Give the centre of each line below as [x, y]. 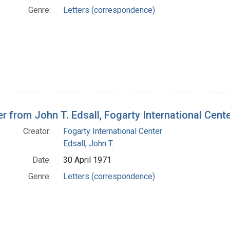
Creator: [37, 131]
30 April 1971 [87, 160]
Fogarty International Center [113, 131]
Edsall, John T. [88, 144]
